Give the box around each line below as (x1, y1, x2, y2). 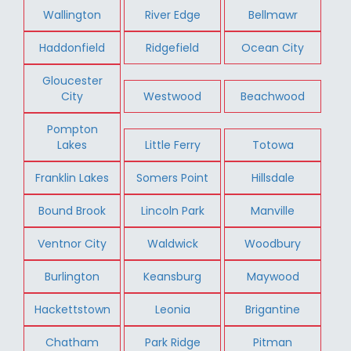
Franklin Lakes (35, 169, 110, 186)
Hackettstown (34, 301, 110, 317)
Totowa (251, 136, 294, 153)
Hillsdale (251, 169, 295, 186)
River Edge (144, 6, 201, 23)
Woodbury (244, 235, 302, 251)
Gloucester (42, 72, 103, 89)
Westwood (143, 88, 202, 104)
